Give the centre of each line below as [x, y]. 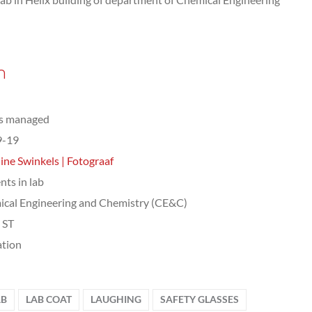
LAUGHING [116, 299]
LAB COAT [49, 299]
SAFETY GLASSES [200, 299]
